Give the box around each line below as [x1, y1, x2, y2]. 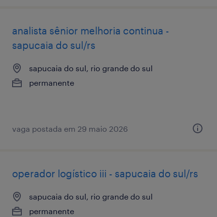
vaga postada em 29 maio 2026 [12, 124, 128, 133]
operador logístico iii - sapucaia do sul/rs [12, 167, 198, 179]
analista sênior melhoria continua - [12, 24, 169, 36]
